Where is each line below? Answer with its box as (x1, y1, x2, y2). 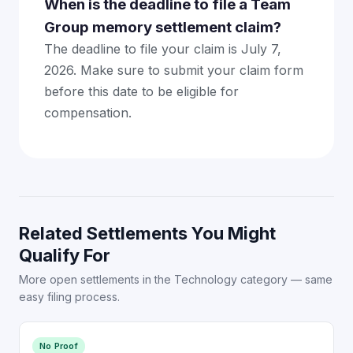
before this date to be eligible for (44, 83, 239, 99)
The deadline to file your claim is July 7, (44, 40, 281, 57)
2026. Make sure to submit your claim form (44, 61, 303, 78)
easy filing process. (19, 289, 120, 303)
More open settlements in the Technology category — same (19, 272, 333, 286)
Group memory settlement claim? (44, 17, 281, 36)
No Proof (39, 340, 78, 351)
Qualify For (19, 244, 110, 266)
